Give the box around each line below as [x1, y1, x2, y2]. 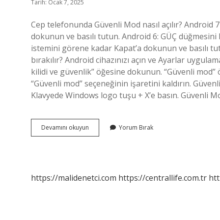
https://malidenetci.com [31, 172, 116, 183]
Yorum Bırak [119, 123, 153, 132]
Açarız [88, 158, 106, 166]
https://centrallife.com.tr [118, 172, 207, 183]
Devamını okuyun [41, 123, 89, 132]
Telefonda [88, 123, 117, 131]
